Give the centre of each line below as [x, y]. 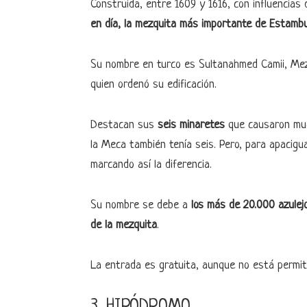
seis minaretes [189, 125]
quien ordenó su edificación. [153, 85]
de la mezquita [124, 225]
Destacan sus [122, 125]
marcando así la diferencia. [151, 165]
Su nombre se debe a [141, 205]
